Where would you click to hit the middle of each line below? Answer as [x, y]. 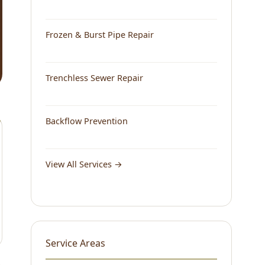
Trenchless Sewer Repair [94, 78]
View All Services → [84, 164]
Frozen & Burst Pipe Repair [100, 35]
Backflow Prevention [87, 121]
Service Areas [75, 243]
